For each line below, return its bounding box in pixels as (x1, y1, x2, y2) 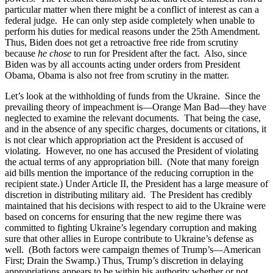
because (5, 48, 38, 58)
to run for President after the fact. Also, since (71, 48, 247, 58)
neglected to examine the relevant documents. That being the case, (5, 112, 261, 123)
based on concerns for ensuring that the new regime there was (5, 211, 241, 222)
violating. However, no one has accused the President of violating (5, 145, 258, 156)
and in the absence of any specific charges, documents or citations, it (5, 123, 266, 134)
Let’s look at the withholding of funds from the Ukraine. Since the (5, 90, 260, 101)
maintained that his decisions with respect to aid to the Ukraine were (5, 200, 266, 211)
